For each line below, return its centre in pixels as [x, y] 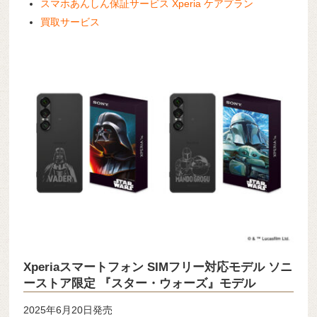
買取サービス [70, 22]
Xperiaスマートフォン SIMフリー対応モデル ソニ [158, 267]
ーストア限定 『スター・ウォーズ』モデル [140, 284]
